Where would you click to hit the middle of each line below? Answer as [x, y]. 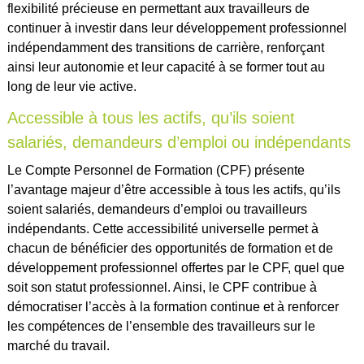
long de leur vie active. [71, 87]
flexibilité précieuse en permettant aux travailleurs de [158, 9]
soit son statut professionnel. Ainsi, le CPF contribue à [162, 288]
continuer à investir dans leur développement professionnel [177, 28]
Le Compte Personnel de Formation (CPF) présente [156, 171]
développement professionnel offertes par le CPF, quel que [175, 268]
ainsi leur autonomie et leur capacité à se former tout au [166, 67]
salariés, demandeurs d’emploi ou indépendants [179, 143]
